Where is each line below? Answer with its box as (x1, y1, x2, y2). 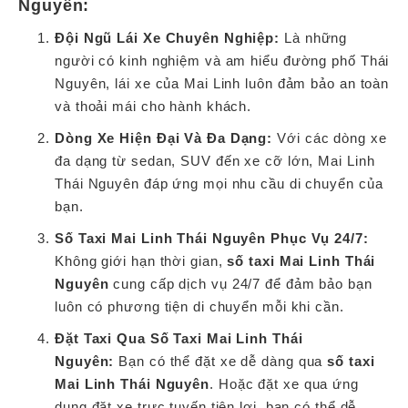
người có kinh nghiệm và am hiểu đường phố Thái (55, 53, 390, 69)
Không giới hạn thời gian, (55, 253, 228, 270)
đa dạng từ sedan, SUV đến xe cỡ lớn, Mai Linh (55, 153, 375, 169)
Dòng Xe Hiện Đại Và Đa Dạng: (55, 130, 273, 147)
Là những (280, 30, 348, 46)
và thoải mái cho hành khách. (55, 98, 252, 115)
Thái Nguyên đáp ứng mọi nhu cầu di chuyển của (55, 176, 383, 192)
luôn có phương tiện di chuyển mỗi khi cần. (55, 299, 344, 315)
